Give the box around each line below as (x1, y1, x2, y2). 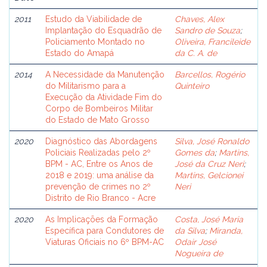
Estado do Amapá (45, 48, 114, 58)
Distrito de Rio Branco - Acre (45, 193, 156, 203)
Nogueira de (175, 249, 223, 258)
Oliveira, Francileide (175, 37, 250, 46)
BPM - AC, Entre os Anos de (45, 159, 153, 169)
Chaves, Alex (175, 14, 224, 24)
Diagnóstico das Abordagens (45, 136, 157, 146)
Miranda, (209, 226, 243, 235)
